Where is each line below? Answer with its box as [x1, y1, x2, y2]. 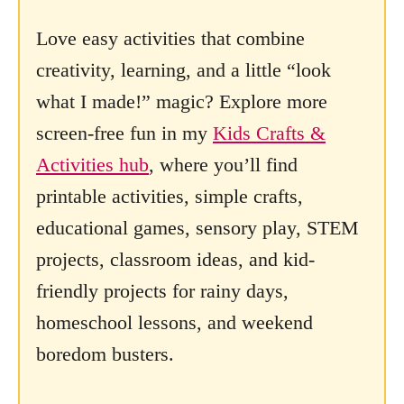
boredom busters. [36, 342, 174, 365]
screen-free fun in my [36, 121, 213, 144]
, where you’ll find [149, 152, 298, 176]
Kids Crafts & [213, 121, 326, 144]
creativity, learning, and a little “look [36, 58, 331, 81]
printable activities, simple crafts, [36, 184, 303, 207]
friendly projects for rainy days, [36, 279, 289, 302]
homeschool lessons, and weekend [36, 310, 313, 334]
